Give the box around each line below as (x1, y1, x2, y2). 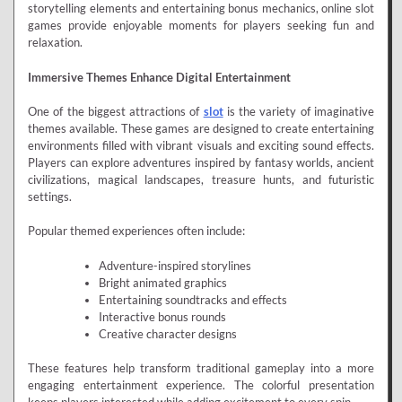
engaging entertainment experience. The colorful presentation (28, 378, 374, 393)
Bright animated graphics (98, 275, 227, 290)
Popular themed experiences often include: (28, 223, 245, 239)
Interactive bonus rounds (98, 309, 226, 324)
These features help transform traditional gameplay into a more (28, 361, 374, 376)
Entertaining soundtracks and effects (98, 292, 287, 307)
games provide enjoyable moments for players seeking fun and (28, 18, 374, 33)
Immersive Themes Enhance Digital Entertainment (28, 69, 291, 84)
